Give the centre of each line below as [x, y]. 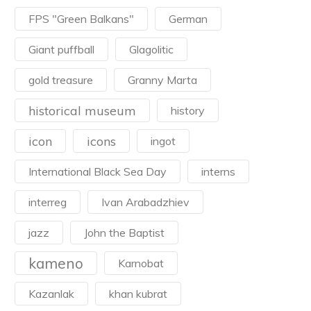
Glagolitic [151, 49]
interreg [48, 202]
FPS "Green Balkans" [81, 19]
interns [218, 171]
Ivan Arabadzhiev [145, 202]
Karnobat [141, 263]
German [188, 19]
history [188, 110]
